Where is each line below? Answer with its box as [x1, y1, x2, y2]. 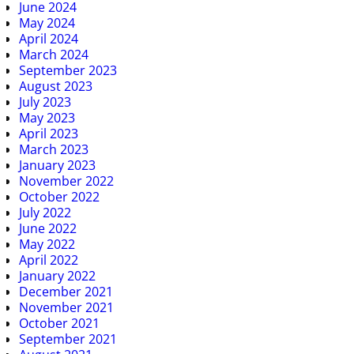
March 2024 [19, 45, 88, 63]
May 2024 [19, 13, 75, 32]
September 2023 [19, 61, 117, 79]
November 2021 [19, 298, 114, 316]
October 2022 [19, 187, 100, 205]
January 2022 [19, 266, 96, 284]
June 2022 [19, 219, 77, 237]
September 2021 [19, 330, 117, 348]
